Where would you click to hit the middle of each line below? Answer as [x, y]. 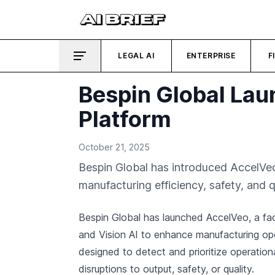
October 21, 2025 [114, 147]
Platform [125, 119]
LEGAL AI [136, 56]
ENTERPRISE [211, 56]
